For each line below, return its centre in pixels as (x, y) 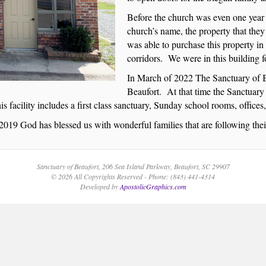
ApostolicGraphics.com (153, 186)
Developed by (100, 186)
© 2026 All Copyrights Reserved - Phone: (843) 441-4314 (133, 176)
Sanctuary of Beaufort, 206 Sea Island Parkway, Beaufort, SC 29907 (133, 166)
